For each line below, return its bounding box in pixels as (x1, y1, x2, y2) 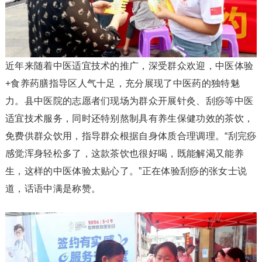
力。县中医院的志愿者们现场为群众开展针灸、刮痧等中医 (5, 95, 254, 106)
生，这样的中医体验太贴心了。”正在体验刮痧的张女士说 (5, 166, 247, 176)
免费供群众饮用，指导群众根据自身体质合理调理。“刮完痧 (5, 130, 257, 141)
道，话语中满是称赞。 (5, 183, 101, 194)
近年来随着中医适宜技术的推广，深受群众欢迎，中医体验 (5, 60, 254, 71)
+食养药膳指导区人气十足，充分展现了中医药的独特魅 (5, 78, 240, 88)
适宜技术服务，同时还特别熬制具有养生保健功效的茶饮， (5, 113, 254, 123)
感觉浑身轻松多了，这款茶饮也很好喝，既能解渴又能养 (5, 148, 244, 158)
